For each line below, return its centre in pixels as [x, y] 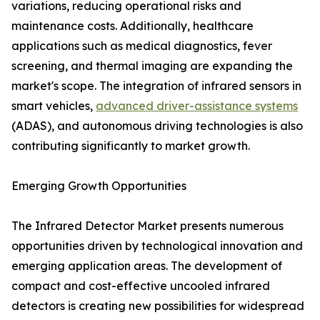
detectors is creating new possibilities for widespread [158, 306]
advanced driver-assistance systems [197, 106]
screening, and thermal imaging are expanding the [152, 66]
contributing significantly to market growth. [131, 146]
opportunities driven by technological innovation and [157, 246]
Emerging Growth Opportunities [99, 186]
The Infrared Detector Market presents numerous [147, 226]
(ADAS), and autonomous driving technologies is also [157, 126]
